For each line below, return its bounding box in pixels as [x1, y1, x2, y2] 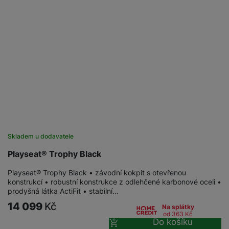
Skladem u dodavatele [8, 132, 74, 140]
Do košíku [152, 216, 193, 227]
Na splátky [162, 202, 194, 211]
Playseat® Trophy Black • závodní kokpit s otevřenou [8, 168, 186, 177]
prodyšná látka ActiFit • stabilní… [8, 186, 119, 195]
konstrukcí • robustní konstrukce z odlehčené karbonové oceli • [8, 177, 221, 186]
